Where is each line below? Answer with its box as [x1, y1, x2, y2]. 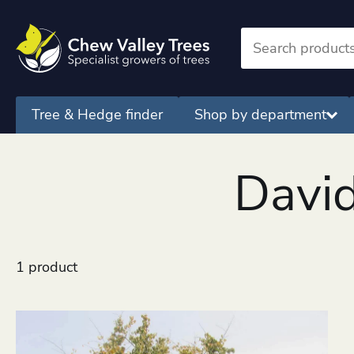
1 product [16, 257, 77, 277]
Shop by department [194, 105, 326, 125]
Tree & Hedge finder [32, 105, 163, 125]
